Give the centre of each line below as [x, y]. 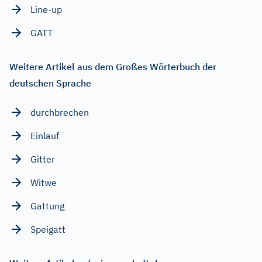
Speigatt [48, 230]
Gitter [43, 159]
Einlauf [45, 136]
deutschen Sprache [50, 83]
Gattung [47, 206]
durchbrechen [60, 113]
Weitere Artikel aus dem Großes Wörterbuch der [113, 67]
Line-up [46, 10]
